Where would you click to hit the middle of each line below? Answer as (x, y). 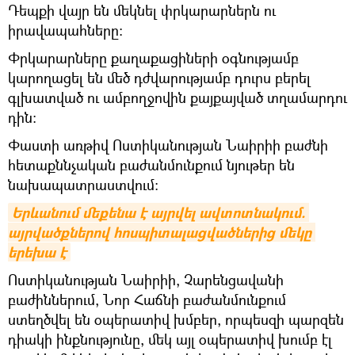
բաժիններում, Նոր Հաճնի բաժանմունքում (147, 300)
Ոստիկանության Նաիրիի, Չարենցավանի (146, 280)
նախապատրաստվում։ (83, 185)
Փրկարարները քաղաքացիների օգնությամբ (153, 58)
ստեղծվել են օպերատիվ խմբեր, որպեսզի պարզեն (176, 320)
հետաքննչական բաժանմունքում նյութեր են (151, 165)
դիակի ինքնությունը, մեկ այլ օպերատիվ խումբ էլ (170, 340)
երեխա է (37, 253)
